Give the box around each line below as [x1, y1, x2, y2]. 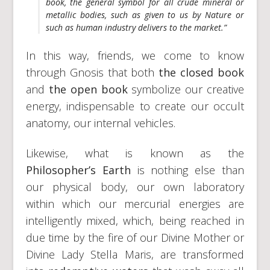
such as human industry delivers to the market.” [45, 21, 227, 33]
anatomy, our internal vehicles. [25, 115, 175, 130]
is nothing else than [137, 162, 245, 177]
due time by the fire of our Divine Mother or [25, 230, 245, 245]
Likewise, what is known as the [25, 145, 245, 160]
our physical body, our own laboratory [25, 179, 245, 194]
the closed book [159, 64, 245, 80]
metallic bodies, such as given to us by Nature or [45, 8, 245, 20]
